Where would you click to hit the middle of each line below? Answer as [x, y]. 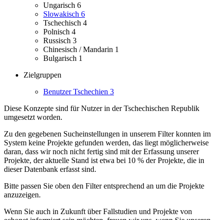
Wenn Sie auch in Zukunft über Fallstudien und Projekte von [98, 212]
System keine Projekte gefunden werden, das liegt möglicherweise [106, 143]
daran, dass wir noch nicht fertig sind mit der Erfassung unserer [101, 152]
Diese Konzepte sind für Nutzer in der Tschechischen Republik [102, 109]
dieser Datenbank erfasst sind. [50, 169]
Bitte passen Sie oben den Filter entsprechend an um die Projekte [104, 186]
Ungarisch [60, 5]
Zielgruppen [42, 75]
